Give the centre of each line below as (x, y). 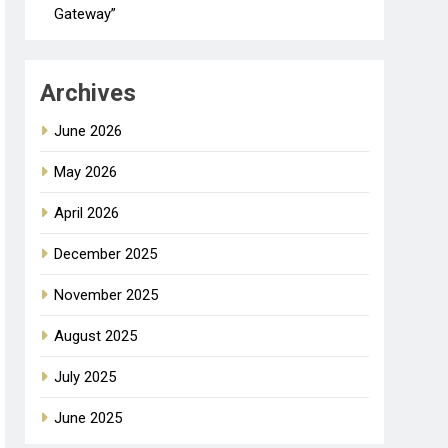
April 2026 (87, 212)
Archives (88, 92)
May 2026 (86, 171)
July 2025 (85, 376)
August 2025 (96, 335)
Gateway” (85, 13)
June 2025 (88, 417)
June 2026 (88, 130)
